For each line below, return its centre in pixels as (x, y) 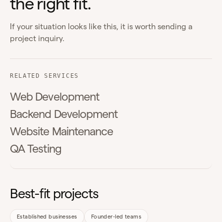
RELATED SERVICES (44, 76)
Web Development (55, 97)
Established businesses (47, 217)
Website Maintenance (62, 131)
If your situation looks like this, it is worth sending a (101, 27)
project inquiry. (37, 39)
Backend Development (64, 114)
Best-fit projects (54, 194)
